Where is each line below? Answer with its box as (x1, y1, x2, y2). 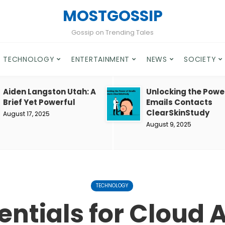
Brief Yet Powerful (3, 97, 75, 107)
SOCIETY (184, 54, 216, 64)
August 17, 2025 (3, 109, 50, 118)
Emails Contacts (146, 97, 212, 107)
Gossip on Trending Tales (71, 28, 154, 37)
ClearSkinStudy (146, 107, 209, 118)
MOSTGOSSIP (62, 6, 163, 27)
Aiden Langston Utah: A (3, 86, 96, 97)
